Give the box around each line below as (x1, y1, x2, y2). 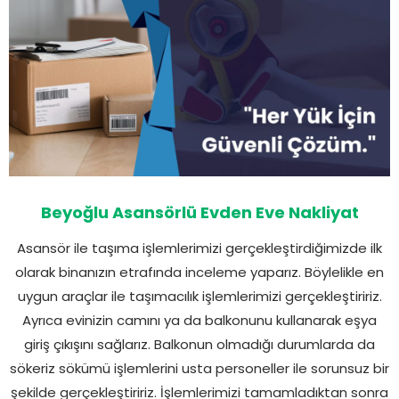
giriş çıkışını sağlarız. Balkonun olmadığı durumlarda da (24, 334, 375, 354)
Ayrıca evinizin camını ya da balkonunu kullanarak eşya (22, 310, 377, 330)
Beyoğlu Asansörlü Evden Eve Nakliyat (40, 200, 359, 224)
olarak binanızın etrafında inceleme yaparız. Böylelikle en (15, 262, 384, 281)
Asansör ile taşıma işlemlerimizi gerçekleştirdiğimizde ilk (17, 238, 382, 257)
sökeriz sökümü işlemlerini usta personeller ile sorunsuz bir (10, 358, 389, 378)
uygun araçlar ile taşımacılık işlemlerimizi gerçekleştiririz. (17, 286, 382, 305)
